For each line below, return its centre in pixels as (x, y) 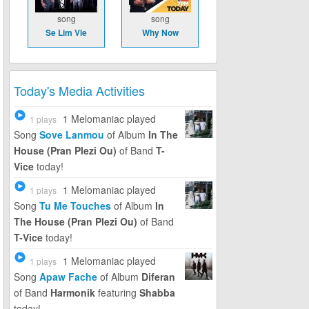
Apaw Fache (68, 277)
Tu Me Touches (75, 206)
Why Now (160, 32)
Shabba (157, 292)
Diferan (158, 277)
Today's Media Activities (79, 90)
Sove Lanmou (72, 134)
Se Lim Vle (66, 32)
